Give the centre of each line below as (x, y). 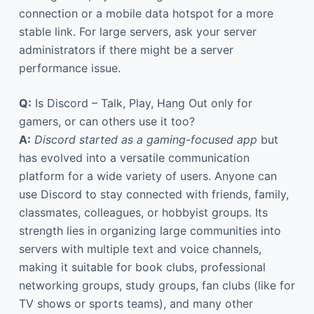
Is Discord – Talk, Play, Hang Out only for (142, 103)
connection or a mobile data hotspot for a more (146, 13)
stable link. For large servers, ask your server (137, 31)
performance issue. (69, 68)
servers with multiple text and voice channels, (140, 248)
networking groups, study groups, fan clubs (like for (157, 285)
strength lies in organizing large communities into (150, 230)
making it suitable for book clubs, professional (142, 267)
